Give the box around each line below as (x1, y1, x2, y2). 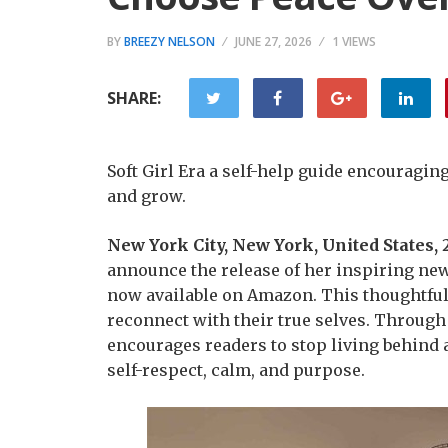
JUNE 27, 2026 (235, 33, 312, 50)
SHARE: (107, 87, 161, 109)
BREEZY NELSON (124, 33, 215, 50)
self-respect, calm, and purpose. (107, 360, 365, 380)
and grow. (107, 186, 186, 206)
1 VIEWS (332, 33, 376, 50)
